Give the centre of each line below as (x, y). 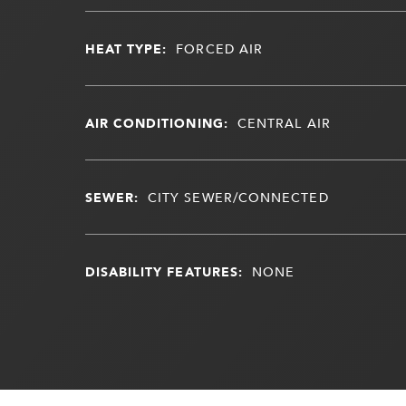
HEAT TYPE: (126, 48)
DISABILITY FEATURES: (164, 271)
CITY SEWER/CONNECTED (238, 197)
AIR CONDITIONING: (156, 122)
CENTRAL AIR (284, 122)
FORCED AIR (220, 48)
